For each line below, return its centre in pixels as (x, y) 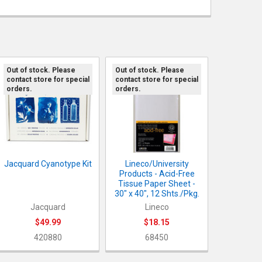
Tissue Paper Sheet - (157, 184)
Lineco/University (157, 164)
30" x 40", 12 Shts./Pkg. (157, 194)
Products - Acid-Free (157, 174)
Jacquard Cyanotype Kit (48, 164)
